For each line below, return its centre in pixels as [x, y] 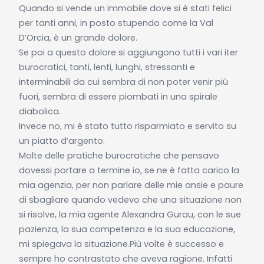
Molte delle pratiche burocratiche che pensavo [119, 155]
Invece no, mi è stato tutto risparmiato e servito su [127, 126]
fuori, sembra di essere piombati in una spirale [118, 96]
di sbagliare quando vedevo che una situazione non [130, 199]
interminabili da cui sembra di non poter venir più [123, 82]
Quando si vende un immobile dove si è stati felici [125, 8]
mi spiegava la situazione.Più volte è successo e [121, 244]
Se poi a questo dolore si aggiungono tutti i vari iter [128, 52]
